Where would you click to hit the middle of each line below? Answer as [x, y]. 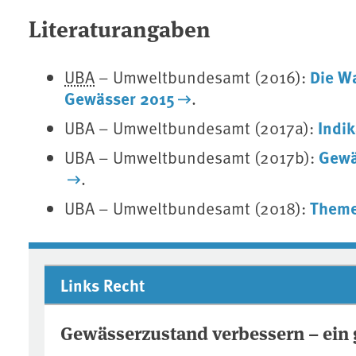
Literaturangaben [120, 28]
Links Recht [103, 285]
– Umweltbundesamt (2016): [203, 77]
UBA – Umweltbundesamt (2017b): [192, 157]
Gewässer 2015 [120, 98]
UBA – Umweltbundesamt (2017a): [192, 128]
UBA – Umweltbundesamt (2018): [188, 208]
